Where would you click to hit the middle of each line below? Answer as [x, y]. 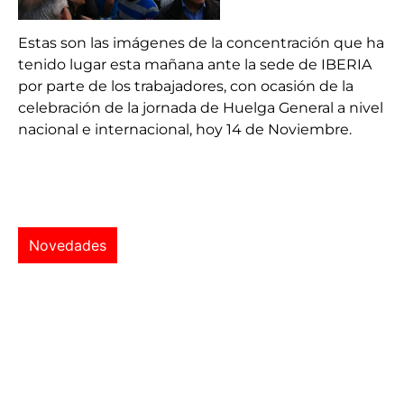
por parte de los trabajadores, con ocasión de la [186, 86]
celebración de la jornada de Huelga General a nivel [201, 107]
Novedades [68, 245]
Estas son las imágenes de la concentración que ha [201, 42]
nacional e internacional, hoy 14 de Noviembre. [185, 129]
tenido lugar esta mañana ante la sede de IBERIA [195, 64]
